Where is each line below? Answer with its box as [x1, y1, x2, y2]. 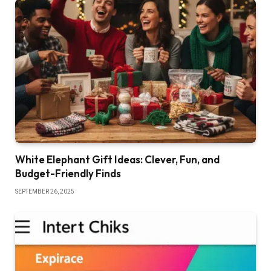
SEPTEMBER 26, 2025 [15, 188, 74, 195]
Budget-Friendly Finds [15, 167, 121, 180]
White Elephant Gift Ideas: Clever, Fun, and [15, 153, 220, 166]
